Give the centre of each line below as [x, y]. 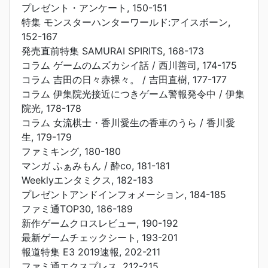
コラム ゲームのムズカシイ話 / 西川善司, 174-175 [129, 65]
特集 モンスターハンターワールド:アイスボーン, [126, 22]
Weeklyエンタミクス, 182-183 [87, 180]
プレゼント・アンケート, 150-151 [94, 8]
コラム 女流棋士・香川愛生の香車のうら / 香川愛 [128, 123]
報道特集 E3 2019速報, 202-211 [91, 252]
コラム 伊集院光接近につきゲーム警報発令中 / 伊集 [133, 94]
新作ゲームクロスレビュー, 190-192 [100, 223]
